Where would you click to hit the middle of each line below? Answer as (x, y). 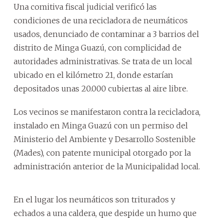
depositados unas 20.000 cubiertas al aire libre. (101, 88)
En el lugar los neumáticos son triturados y (94, 199)
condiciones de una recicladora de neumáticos (101, 20)
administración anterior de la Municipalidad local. (107, 166)
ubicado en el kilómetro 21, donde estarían (93, 75)
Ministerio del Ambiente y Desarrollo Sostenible (105, 139)
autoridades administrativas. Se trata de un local (103, 61)
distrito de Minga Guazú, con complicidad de (98, 47)
